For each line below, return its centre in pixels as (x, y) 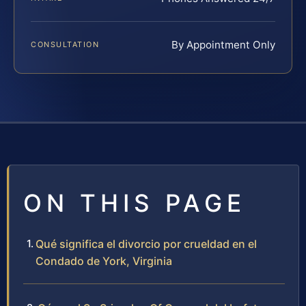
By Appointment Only (223, 44)
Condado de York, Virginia (104, 261)
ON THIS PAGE (135, 203)
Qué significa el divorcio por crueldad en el (146, 244)
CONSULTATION (65, 44)
